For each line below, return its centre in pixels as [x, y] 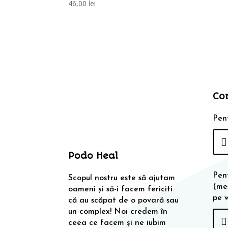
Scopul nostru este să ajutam [122, 178]
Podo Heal [93, 156]
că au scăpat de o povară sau [124, 201]
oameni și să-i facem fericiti [121, 190]
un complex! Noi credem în [118, 212]
